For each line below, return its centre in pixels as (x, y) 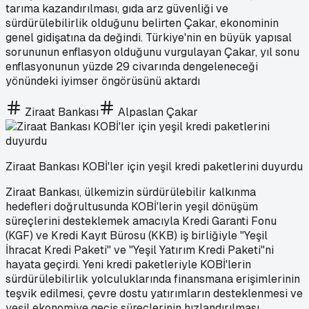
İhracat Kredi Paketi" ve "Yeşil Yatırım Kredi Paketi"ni (140, 250)
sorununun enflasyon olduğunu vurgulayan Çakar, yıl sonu (152, 52)
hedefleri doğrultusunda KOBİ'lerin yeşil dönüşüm (132, 206)
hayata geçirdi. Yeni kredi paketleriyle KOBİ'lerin (128, 264)
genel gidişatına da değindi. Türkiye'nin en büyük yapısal (149, 37)
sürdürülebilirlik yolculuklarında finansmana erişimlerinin (153, 279)
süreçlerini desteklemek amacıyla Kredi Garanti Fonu (141, 221)
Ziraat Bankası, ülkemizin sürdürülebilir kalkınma (131, 192)
